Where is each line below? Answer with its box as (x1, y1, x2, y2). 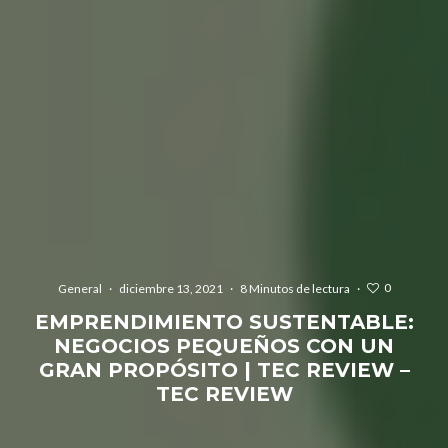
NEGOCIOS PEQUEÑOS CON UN (54, 333, 394, 358)
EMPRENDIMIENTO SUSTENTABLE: (34, 309, 414, 334)
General (57, 280, 102, 296)
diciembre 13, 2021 (118, 280, 223, 296)
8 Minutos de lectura (239, 280, 350, 296)
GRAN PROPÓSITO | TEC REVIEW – (38, 357, 410, 382)
